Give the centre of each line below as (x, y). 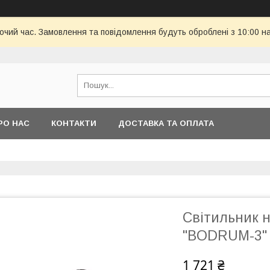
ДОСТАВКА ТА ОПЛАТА (166, 123)
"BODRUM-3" (225, 236)
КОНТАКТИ (74, 123)
